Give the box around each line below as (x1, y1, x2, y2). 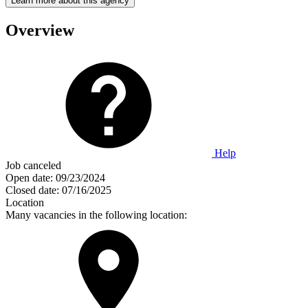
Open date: (5, 171, 53, 184)
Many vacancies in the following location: (5, 208, 187, 221)
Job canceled (5, 159, 61, 171)
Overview (5, 21, 74, 39)
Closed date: (5, 184, 59, 196)
